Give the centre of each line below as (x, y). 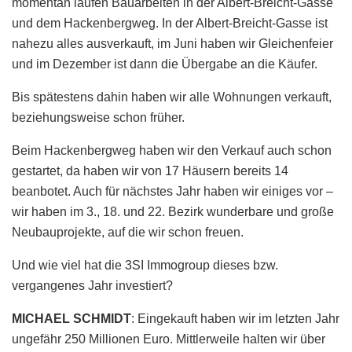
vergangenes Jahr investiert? (92, 286)
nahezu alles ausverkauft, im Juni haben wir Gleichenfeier (172, 44)
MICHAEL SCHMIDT (71, 319)
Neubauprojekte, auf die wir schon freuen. (128, 233)
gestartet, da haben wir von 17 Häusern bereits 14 (150, 171)
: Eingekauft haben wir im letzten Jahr (235, 319)
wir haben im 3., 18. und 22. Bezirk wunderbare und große (173, 212)
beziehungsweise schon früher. (98, 118)
